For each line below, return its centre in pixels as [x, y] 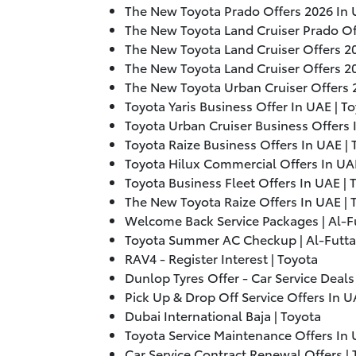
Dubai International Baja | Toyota [223, 315]
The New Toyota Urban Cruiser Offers [238, 87]
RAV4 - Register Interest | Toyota [221, 258]
